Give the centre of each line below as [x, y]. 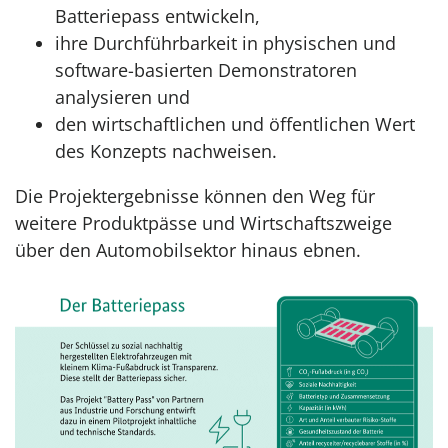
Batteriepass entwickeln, [157, 16]
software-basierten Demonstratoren [206, 70]
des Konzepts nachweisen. [168, 151]
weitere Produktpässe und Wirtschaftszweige [203, 223]
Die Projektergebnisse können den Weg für [195, 196]
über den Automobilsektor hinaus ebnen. [190, 250]
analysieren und [122, 97]
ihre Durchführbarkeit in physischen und [225, 43]
